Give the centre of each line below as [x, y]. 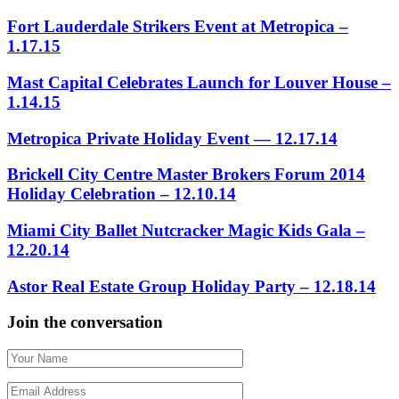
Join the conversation [85, 322]
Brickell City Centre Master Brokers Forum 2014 [186, 175]
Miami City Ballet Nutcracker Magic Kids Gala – [186, 230]
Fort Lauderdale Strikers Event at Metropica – [178, 27]
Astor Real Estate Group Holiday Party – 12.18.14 [191, 286]
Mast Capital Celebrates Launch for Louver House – [199, 82]
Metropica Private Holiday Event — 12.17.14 [172, 138]
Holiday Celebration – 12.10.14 [122, 194]
